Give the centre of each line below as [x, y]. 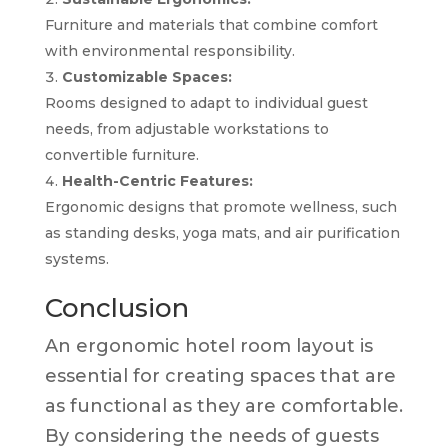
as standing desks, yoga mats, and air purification [222, 232]
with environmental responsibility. [169, 50]
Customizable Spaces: [146, 76]
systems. [76, 258]
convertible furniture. [121, 154]
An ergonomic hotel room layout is [208, 345]
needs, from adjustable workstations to [186, 128]
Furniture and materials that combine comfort [211, 24]
